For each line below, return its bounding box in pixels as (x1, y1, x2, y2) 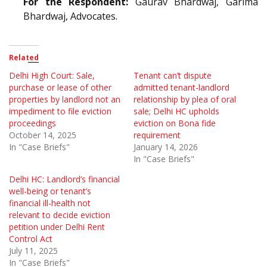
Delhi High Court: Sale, (9, 69, 95, 81)
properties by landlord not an (9, 93, 120, 105)
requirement (133, 129, 181, 141)
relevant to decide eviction (9, 209, 110, 221)
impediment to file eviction (9, 105, 111, 117)
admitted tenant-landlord (133, 81, 229, 93)
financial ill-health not (9, 197, 91, 209)
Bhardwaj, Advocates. (23, 9, 117, 23)
